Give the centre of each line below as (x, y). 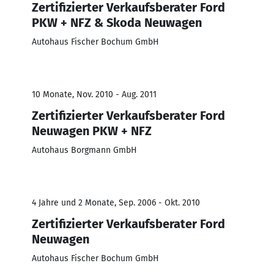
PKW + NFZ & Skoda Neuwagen (117, 22)
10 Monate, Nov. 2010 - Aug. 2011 (94, 94)
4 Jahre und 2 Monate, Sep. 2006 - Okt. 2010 (116, 202)
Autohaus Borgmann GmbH (84, 150)
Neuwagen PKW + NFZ (92, 131)
